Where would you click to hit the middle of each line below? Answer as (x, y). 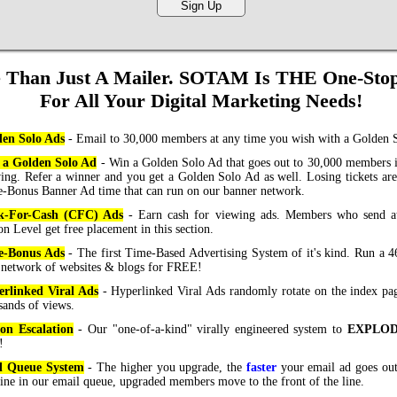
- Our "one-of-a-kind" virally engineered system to (208, 329)
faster (261, 367)
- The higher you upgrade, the (165, 367)
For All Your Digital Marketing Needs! (201, 101)
